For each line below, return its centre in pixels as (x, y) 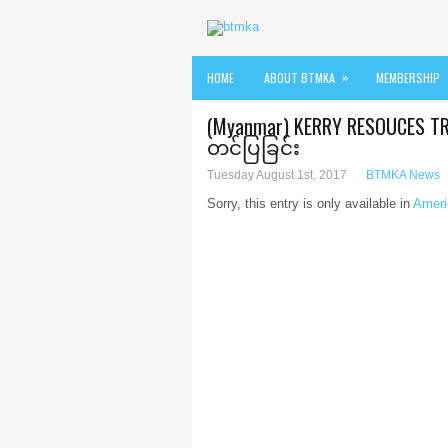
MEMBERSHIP (408, 77)
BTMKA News (403, 175)
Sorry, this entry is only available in (310, 203)
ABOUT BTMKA (299, 77)
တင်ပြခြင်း (253, 146)
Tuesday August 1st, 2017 (277, 175)
